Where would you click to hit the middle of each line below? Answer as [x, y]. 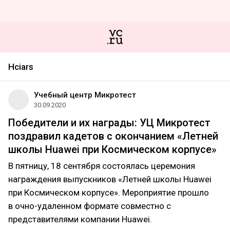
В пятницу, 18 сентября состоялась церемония [102, 166]
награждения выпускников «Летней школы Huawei [110, 179]
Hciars [21, 67]
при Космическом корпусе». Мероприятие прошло [109, 193]
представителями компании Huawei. [80, 219]
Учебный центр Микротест [85, 95]
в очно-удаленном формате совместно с [90, 206]
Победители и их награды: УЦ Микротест [109, 123]
